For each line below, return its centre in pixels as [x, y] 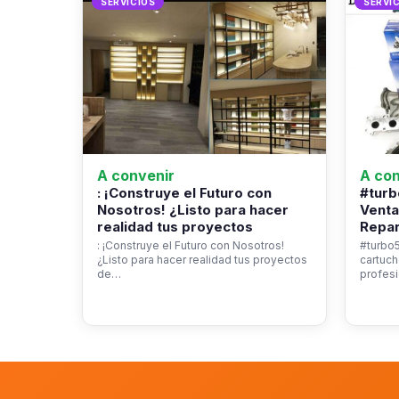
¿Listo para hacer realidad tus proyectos [202, 260]
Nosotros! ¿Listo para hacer [193, 210]
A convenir [136, 176]
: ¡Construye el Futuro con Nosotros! [191, 246]
